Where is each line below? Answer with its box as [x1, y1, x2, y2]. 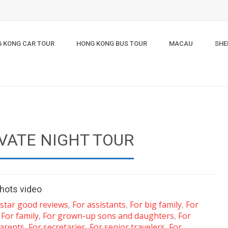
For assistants [72, 199, 126, 210]
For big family [130, 199, 182, 210]
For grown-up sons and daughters [43, 210, 174, 221]
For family [1, 210, 39, 221]
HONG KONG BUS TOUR [76, 40, 147, 47]
